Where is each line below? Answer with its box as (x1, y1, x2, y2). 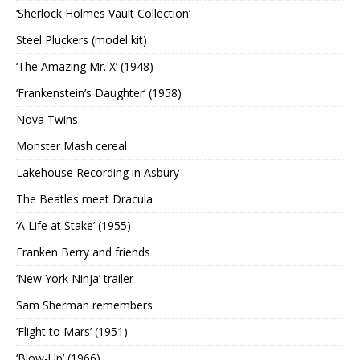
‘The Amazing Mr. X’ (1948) (16, 59, 153, 75)
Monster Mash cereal (16, 138, 127, 154)
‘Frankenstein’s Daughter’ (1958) (16, 85, 182, 101)
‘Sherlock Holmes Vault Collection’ (16, 6, 190, 22)
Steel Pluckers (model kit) (16, 32, 147, 48)
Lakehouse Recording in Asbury (16, 165, 179, 181)
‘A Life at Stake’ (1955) (16, 218, 131, 234)
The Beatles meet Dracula (16, 191, 153, 207)
